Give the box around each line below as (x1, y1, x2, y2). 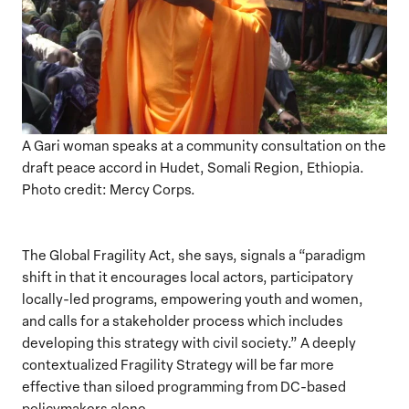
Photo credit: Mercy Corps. (22, 179, 195, 198)
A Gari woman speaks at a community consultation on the (22, 135, 386, 154)
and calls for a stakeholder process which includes (22, 310, 343, 330)
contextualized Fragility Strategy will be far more (22, 354, 334, 373)
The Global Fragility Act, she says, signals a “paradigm (22, 245, 365, 264)
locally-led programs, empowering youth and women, (22, 288, 363, 308)
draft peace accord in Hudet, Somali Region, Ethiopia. (22, 157, 364, 176)
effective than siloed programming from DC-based (22, 376, 346, 395)
